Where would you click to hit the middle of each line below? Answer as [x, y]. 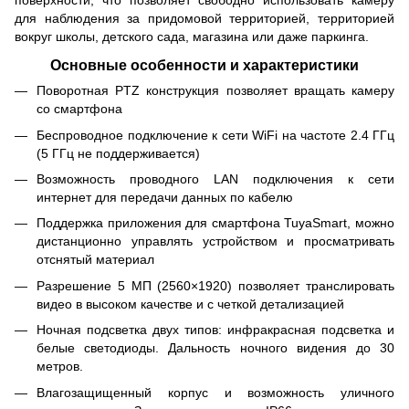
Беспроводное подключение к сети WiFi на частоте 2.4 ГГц [215, 135]
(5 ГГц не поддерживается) [118, 153]
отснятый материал [95, 260]
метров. [60, 367]
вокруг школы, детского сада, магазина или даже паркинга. [192, 37]
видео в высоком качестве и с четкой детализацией [190, 304]
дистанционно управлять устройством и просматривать [215, 241]
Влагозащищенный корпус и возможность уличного [215, 392]
